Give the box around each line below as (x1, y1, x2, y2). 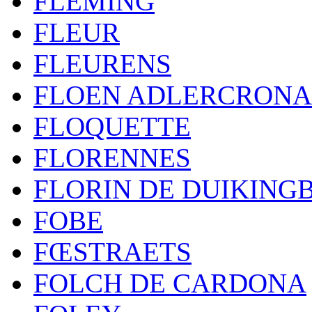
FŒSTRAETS (33, 237, 192, 267)
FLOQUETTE (33, 111, 191, 141)
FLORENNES (33, 143, 191, 173)
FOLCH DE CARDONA (33, 268, 306, 298)
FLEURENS (33, 49, 171, 79)
